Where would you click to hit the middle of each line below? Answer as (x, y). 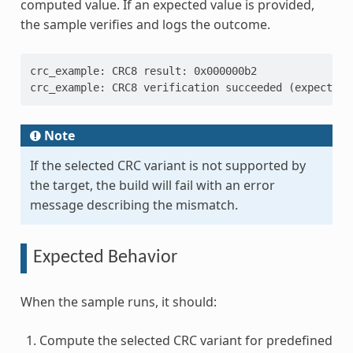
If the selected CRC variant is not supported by (167, 165)
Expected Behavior (105, 258)
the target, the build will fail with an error (152, 185)
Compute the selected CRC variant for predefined (186, 341)
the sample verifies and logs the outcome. (145, 24)
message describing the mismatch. (134, 204)
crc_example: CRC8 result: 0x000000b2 (143, 71)
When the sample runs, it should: (118, 302)
